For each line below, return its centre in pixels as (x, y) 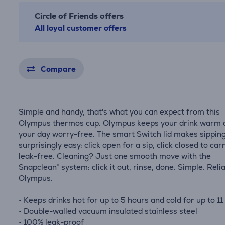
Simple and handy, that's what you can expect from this (120, 112)
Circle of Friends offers (79, 16)
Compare (59, 69)
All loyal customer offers (81, 28)
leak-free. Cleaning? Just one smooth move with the (115, 156)
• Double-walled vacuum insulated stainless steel (108, 211)
